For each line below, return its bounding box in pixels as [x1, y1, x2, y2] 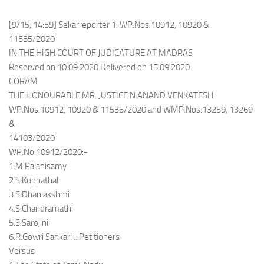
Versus [9, 246, 35, 256]
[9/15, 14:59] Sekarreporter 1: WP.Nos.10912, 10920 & [9, 19, 209, 30]
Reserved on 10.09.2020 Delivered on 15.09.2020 [9, 62, 190, 72]
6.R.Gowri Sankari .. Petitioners [9, 232, 120, 242]
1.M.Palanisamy [9, 161, 67, 171]
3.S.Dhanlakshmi [9, 189, 70, 200]
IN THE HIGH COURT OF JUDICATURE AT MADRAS [9, 48, 193, 58]
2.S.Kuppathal [9, 175, 58, 186]
